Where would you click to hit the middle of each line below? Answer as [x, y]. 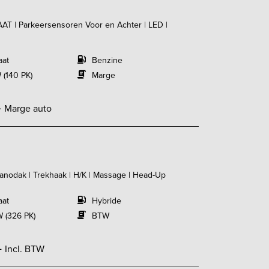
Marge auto [28, 108]
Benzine [107, 60]
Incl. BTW [24, 249]
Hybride [106, 201]
